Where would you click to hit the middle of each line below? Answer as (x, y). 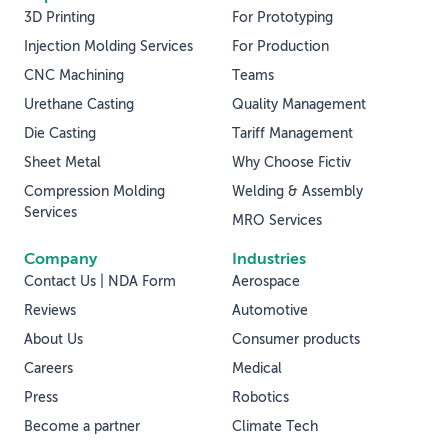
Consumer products (296, 339)
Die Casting (60, 133)
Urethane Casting (79, 104)
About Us (53, 339)
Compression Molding (94, 191)
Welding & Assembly (297, 191)
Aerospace (266, 281)
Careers (48, 368)
